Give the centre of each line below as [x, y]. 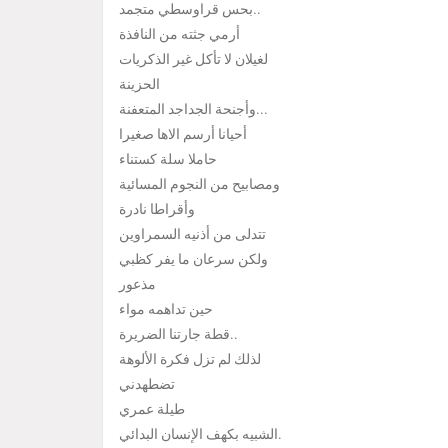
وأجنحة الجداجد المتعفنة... [262, 109]
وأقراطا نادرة [157, 209]
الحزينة [139, 84]
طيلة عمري [152, 409]
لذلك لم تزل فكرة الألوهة [190, 359]
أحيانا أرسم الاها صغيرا [183, 134]
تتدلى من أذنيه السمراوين [192, 234]
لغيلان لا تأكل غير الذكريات [193, 59]
